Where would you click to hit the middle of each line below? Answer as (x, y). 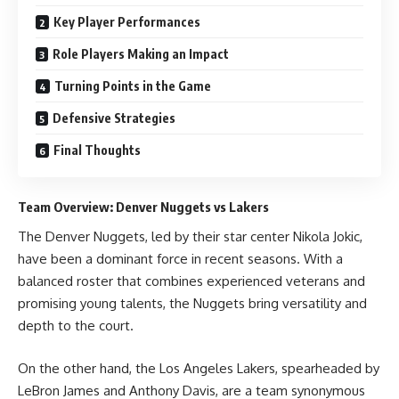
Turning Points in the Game (133, 86)
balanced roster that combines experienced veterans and (191, 281)
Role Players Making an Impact (141, 54)
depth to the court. (76, 326)
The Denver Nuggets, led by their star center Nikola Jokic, (190, 236)
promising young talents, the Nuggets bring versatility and (192, 303)
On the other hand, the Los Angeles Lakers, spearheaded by (199, 368)
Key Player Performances (127, 22)
